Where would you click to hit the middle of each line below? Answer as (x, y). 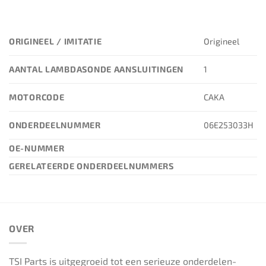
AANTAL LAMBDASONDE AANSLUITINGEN (97, 69)
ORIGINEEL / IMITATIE (57, 41)
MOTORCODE (38, 97)
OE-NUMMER (38, 148)
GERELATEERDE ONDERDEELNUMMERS (93, 166)
